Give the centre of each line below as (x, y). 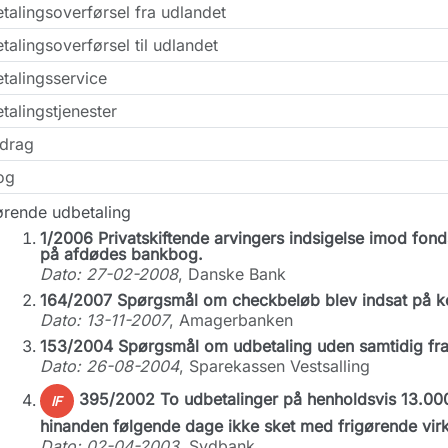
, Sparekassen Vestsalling (274, 366)
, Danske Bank (231, 274)
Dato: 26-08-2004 (109, 366)
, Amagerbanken (230, 320)
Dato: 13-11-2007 (104, 320)
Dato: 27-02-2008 (108, 274)
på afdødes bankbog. (121, 254)
